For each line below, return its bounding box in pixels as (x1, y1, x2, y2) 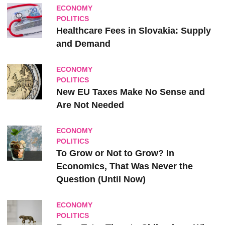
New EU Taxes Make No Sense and (56, 87, 205, 97)
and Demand (56, 39, 110, 49)
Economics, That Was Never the (56, 161, 193, 171)
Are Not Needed (56, 100, 124, 110)
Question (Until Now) (56, 174, 146, 184)
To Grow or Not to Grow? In (56, 148, 174, 158)
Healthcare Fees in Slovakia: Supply (56, 26, 211, 36)
